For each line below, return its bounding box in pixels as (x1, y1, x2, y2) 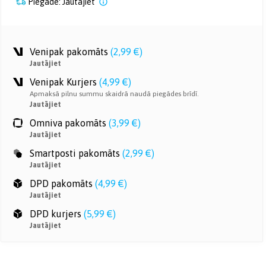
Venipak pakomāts (30, 46, 108, 57)
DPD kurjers (30, 208, 81, 219)
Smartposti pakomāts (30, 148, 120, 159)
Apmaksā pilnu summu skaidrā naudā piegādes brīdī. (30, 90, 199, 98)
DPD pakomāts (30, 178, 93, 189)
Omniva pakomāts (30, 118, 106, 128)
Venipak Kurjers (30, 77, 97, 87)
